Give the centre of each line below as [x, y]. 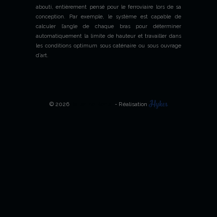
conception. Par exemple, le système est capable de [108, 17]
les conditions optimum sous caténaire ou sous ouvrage [108, 46]
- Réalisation [131, 104]
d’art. [42, 55]
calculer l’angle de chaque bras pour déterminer [108, 26]
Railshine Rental [92, 104]
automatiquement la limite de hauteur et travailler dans [108, 36]
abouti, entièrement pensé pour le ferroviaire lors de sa [108, 7]
